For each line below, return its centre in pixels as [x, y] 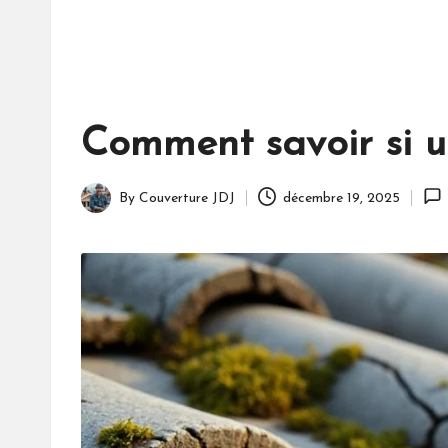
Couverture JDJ [187, 198]
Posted [102, 209]
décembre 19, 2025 [342, 198]
